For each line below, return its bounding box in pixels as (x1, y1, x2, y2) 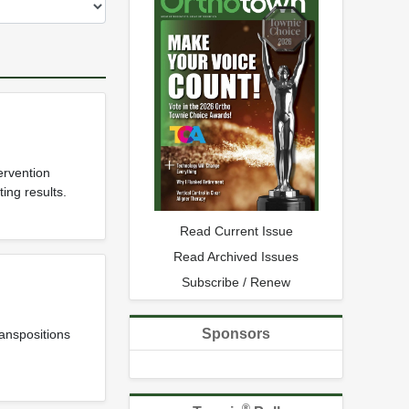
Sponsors (202, 325, 270, 341)
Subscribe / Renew (182, 274, 290, 289)
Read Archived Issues (173, 248, 299, 264)
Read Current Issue (179, 223, 293, 238)
